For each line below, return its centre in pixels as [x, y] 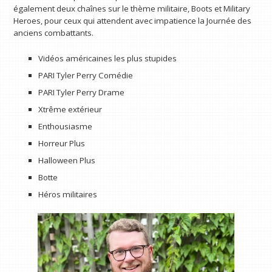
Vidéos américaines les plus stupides [107, 58]
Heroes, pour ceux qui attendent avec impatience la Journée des [133, 20]
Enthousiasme [65, 126]
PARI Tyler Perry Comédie [85, 75]
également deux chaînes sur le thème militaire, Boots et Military [132, 8]
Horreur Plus [61, 143]
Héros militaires [67, 194]
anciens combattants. [54, 32]
